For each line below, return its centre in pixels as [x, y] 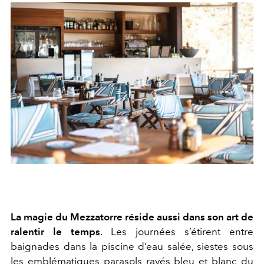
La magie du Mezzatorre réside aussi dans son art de [132, 217]
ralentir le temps [55, 231]
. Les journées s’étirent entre [177, 231]
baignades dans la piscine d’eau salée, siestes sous [132, 246]
